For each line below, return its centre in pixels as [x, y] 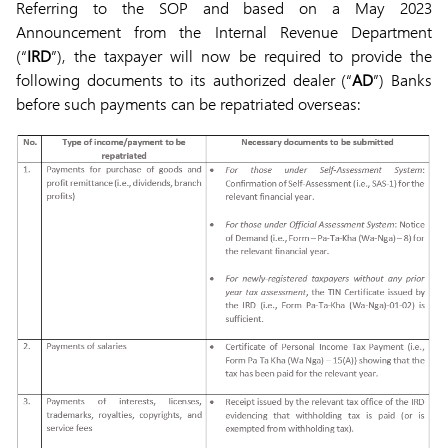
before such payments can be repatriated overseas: [188, 103]
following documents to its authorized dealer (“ [184, 79]
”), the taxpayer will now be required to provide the [241, 55]
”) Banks [403, 79]
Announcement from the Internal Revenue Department [224, 31]
